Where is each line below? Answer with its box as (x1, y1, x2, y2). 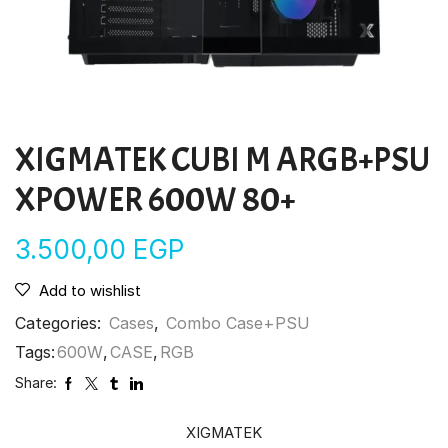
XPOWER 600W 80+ (15, 178, 295, 222)
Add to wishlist (39, 282, 141, 301)
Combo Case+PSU (166, 313, 310, 334)
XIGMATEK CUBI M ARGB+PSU (15, 138, 430, 182)
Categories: (15, 313, 106, 334)
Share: (15, 374, 57, 392)
